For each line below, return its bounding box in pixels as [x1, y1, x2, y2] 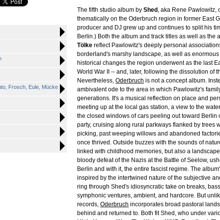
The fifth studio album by [77, 6, 143, 13]
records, [77, 201, 100, 208]
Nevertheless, [77, 77, 115, 84]
